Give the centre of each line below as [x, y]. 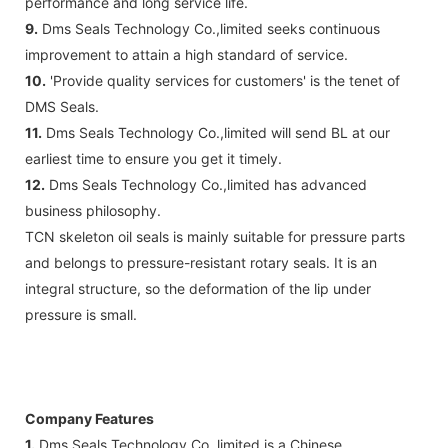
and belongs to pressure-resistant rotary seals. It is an [201, 262]
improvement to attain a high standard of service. [186, 54]
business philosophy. [93, 210]
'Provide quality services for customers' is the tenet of [223, 80]
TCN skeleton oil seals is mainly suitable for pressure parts [215, 236]
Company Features [89, 418]
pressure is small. [81, 314]
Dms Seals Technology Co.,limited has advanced [206, 184]
